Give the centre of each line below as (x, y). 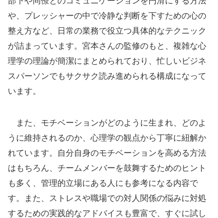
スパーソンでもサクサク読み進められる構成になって (107, 76)
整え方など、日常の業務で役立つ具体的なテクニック (107, 31)
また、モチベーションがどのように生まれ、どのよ (107, 123)
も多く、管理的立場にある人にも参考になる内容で (103, 183)
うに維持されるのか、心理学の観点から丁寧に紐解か (107, 138)
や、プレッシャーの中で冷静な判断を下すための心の (107, 16)
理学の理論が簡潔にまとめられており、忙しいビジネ (107, 61)
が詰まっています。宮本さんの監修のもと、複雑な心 (107, 46)
